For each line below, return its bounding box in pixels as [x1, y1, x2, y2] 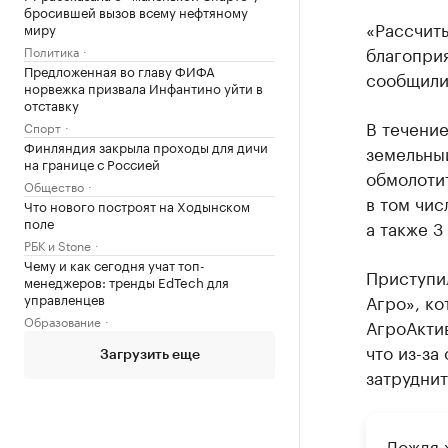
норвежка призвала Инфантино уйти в [24, 77, 263, 98]
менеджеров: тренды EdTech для [24, 271, 229, 292]
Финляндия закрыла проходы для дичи [24, 136, 268, 157]
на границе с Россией [24, 153, 160, 174]
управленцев [24, 288, 105, 309]
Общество [24, 176, 84, 196]
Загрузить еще [99, 348, 200, 363]
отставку [24, 94, 79, 115]
